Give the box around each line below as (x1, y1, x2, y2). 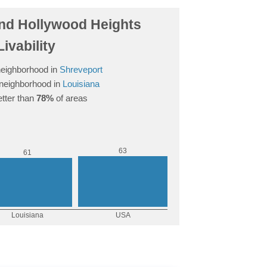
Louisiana (62, 79, 100, 89)
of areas (53, 93, 88, 103)
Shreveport (59, 64, 103, 74)
